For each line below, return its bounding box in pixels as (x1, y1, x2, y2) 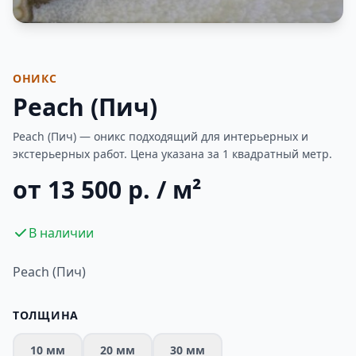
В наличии (29, 224, 94, 242)
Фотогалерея (44, 37, 106, 50)
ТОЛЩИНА (13, 308, 79, 323)
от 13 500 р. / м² (13, 173, 201, 206)
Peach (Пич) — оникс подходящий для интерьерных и (13, 129, 308, 144)
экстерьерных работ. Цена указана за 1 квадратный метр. (13, 146, 332, 161)
